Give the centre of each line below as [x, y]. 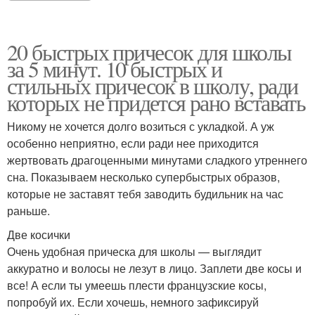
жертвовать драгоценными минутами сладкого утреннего [157, 160]
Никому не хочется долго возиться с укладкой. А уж [141, 127]
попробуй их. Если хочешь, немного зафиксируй [133, 302]
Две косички [39, 235]
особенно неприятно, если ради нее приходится [133, 143]
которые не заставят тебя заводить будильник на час [145, 194]
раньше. [28, 211]
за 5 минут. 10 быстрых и [115, 69]
